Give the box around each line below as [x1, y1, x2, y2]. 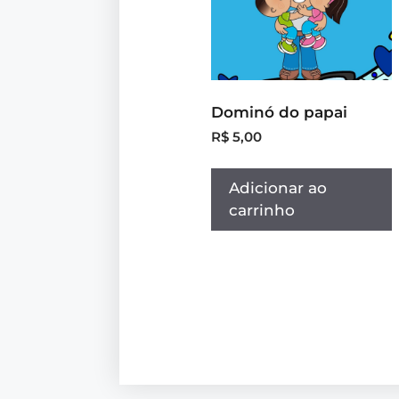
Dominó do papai [211, 102, 348, 121]
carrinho [229, 201, 296, 220]
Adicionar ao [229, 179, 328, 198]
